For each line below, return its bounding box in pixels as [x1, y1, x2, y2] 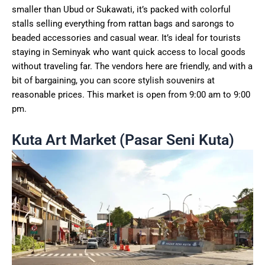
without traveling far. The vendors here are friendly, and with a [12, 60, 253, 72]
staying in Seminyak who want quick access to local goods [12, 46, 245, 57]
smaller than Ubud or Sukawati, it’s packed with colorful [12, 4, 231, 15]
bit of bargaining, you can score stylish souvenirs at [12, 75, 215, 86]
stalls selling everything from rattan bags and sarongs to [12, 18, 234, 29]
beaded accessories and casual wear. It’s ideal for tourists [12, 32, 241, 43]
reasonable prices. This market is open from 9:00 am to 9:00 [12, 89, 250, 100]
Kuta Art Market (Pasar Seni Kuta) [12, 131, 234, 149]
